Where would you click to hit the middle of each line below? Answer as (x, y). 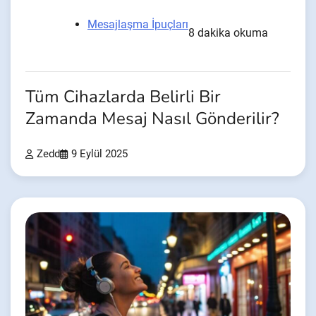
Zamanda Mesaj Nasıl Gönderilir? (152, 119)
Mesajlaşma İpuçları (138, 25)
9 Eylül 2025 (99, 154)
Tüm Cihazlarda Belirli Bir (123, 97)
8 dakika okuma (228, 33)
